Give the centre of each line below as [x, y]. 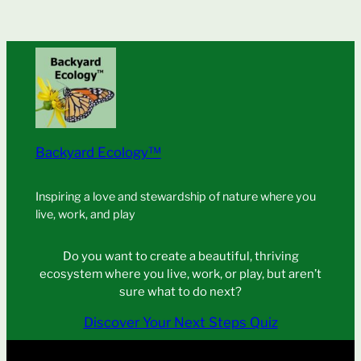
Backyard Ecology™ [98, 153]
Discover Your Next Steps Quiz [180, 323]
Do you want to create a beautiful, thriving [180, 256]
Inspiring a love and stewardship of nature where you [175, 197]
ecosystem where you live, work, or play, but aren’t [180, 274]
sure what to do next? [180, 291]
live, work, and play [85, 215]
